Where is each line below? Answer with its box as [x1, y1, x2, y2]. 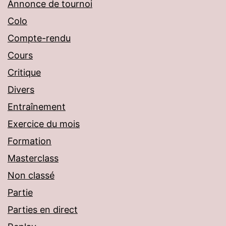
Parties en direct [8, 204, 78, 215]
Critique [8, 67, 41, 78]
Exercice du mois [8, 119, 80, 130]
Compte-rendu [8, 33, 71, 44]
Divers [8, 84, 34, 95]
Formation [8, 136, 51, 147]
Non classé [8, 170, 54, 181]
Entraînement [8, 101, 66, 112]
